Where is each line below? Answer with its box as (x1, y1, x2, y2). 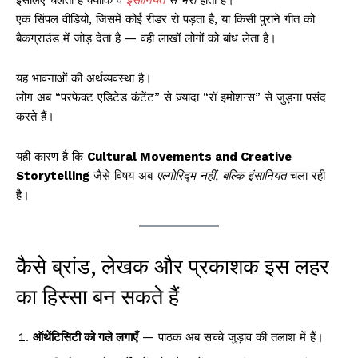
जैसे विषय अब (89, 169, 157, 184)
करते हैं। (16, 109, 54, 125)
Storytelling (16, 169, 89, 184)
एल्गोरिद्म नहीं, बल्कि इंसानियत (157, 169, 286, 184)
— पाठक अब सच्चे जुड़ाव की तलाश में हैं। (138, 330, 324, 345)
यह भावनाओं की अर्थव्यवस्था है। (16, 71, 152, 86)
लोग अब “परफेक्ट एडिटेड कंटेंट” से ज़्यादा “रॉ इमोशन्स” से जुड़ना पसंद (16, 90, 326, 105)
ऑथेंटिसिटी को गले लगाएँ (33, 330, 138, 345)
